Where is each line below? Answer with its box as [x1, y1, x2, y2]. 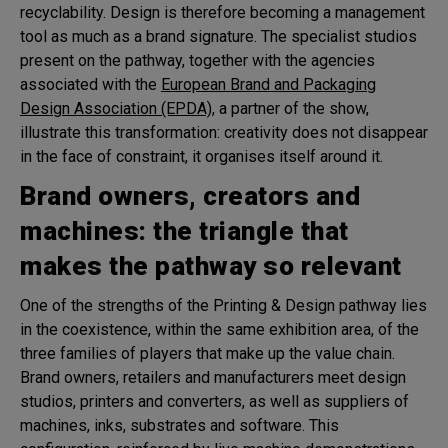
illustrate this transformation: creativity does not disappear [20, 122, 428, 142]
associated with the [20, 74, 161, 94]
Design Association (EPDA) [20, 98, 212, 118]
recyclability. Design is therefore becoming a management [20, 2, 425, 22]
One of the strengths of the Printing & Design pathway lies [20, 295, 427, 315]
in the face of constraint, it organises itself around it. [20, 146, 383, 166]
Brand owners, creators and [20, 180, 360, 211]
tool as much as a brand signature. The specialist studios [20, 26, 417, 46]
